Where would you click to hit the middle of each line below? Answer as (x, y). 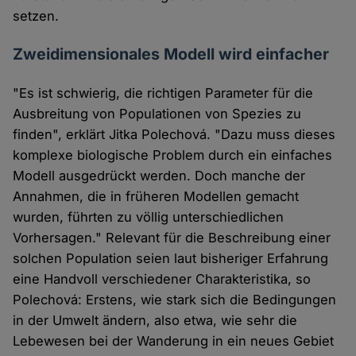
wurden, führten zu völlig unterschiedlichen (149, 217)
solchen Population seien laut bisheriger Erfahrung (171, 259)
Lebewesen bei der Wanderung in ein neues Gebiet (174, 341)
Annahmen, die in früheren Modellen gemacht (156, 197)
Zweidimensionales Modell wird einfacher (171, 54)
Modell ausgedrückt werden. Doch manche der (159, 176)
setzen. (36, 16)
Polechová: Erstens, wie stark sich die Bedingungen (175, 300)
